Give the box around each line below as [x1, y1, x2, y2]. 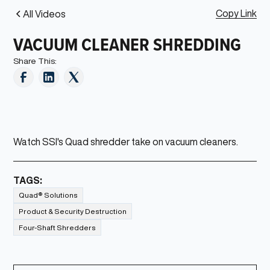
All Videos [23, 8, 66, 19]
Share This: [13, 56, 57, 65]
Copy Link [215, 8, 257, 19]
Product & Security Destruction [19, 208, 127, 215]
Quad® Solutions [19, 192, 78, 199]
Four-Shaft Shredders [19, 224, 96, 231]
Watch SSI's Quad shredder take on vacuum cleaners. [13, 136, 239, 146]
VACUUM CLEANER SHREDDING [13, 30, 242, 57]
